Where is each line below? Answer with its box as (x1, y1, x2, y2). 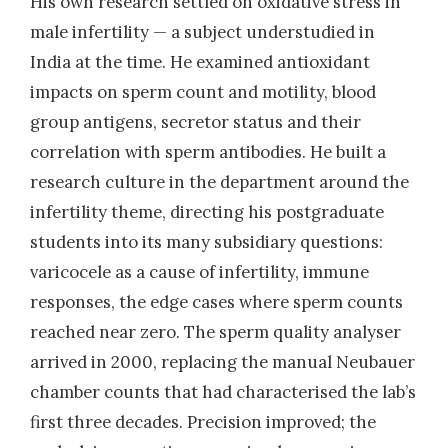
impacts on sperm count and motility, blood (30, 80, 376, 103)
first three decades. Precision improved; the (30, 410, 376, 433)
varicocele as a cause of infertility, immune (30, 260, 369, 283)
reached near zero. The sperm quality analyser (30, 320, 401, 343)
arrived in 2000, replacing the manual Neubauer (30, 350, 415, 373)
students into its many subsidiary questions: (30, 230, 383, 253)
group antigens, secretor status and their (30, 110, 361, 133)
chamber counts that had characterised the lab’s (30, 380, 416, 403)
